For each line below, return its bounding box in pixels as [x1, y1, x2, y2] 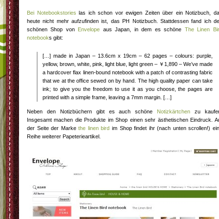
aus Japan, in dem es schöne [100, 26, 185, 32]
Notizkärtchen [157, 109, 191, 114]
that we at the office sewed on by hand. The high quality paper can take [43, 78, 213, 84]
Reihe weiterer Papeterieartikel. [27, 133, 101, 139]
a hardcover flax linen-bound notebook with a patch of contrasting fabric [43, 69, 213, 75]
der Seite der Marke [27, 125, 79, 131]
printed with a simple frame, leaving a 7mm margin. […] [43, 94, 172, 100]
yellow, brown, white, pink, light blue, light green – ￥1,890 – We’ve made [43, 61, 213, 67]
